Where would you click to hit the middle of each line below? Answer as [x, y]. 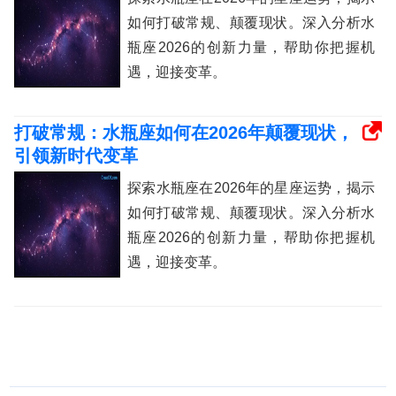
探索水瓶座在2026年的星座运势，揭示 [251, 188]
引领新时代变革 [76, 156]
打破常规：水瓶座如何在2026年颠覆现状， [184, 133]
